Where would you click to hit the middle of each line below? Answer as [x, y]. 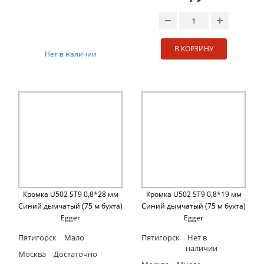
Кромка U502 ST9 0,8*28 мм [70, 194]
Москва [32, 254]
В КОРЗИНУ [194, 49]
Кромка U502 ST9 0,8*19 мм [194, 194]
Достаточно [75, 254]
